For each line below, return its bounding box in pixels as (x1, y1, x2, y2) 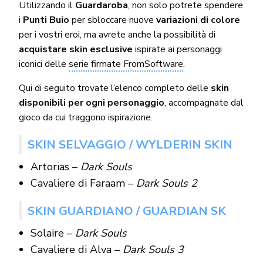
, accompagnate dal (164, 96, 244, 109)
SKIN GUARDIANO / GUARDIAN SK (27, 203, 226, 219)
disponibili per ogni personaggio (18, 96, 165, 109)
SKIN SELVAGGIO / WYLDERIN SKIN (27, 136, 232, 153)
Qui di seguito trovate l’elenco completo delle (18, 81, 211, 95)
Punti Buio (22, 13, 70, 26)
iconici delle (18, 57, 69, 70)
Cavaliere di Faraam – (30, 176, 136, 190)
